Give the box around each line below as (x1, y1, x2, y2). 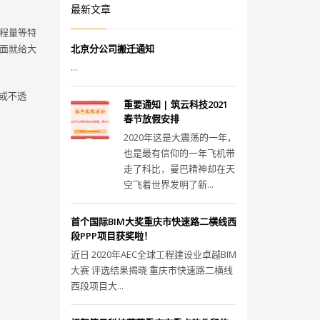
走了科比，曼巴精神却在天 (123, 162, 235, 175)
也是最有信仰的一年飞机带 (123, 146, 235, 159)
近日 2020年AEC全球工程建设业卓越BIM (70, 248, 236, 261)
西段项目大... (70, 279, 124, 292)
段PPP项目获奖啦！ (70, 229, 153, 242)
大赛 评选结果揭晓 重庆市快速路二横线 (70, 264, 233, 276)
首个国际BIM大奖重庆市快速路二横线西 (70, 215, 236, 228)
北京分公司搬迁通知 (70, 42, 154, 55)
